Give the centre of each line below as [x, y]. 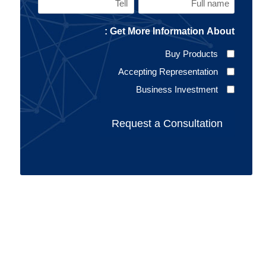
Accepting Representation [168, 71]
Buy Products [192, 53]
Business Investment [177, 89]
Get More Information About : [172, 31]
